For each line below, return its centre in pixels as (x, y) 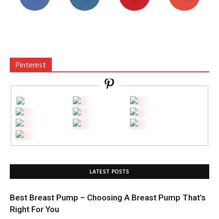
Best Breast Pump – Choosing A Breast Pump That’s (108, 198)
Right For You (34, 209)
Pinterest (31, 65)
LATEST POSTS (109, 172)
